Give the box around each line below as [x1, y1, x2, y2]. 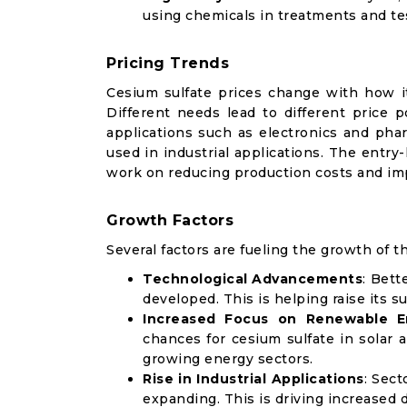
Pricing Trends [106, 55, 229, 72]
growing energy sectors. [143, 351, 313, 367]
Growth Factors [106, 212, 233, 229]
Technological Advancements [143, 271, 363, 287]
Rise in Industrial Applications [143, 371, 364, 387]
